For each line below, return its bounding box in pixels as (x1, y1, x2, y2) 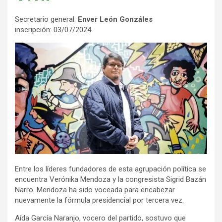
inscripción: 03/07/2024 (15, 25, 91, 35)
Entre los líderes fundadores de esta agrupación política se (15, 165, 206, 174)
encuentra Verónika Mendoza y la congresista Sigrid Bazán (15, 175, 206, 184)
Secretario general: (15, 15, 78, 24)
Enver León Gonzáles (78, 15, 153, 24)
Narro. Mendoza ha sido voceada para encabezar (15, 185, 175, 195)
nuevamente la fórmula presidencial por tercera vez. (15, 196, 184, 205)
